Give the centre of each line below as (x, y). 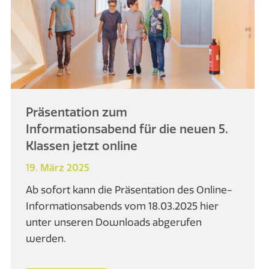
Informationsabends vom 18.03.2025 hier (122, 206)
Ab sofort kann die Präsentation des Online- (129, 190)
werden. (49, 238)
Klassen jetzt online (82, 146)
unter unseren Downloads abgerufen (114, 222)
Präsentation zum (77, 112)
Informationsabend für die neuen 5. (127, 129)
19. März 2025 (58, 168)
